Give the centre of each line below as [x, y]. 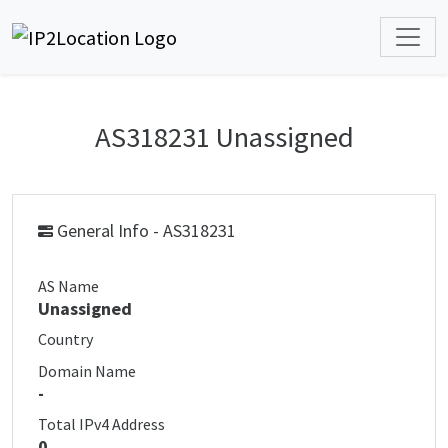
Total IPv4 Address [101, 424]
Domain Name [87, 371]
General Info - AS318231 [144, 230]
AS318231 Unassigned [224, 137]
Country [65, 339]
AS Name [68, 286]
